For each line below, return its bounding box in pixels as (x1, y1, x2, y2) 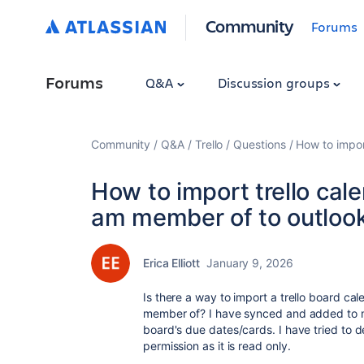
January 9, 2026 (206, 256, 293, 270)
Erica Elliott (143, 256, 200, 270)
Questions (233, 137, 286, 151)
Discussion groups (217, 74, 333, 91)
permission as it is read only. (143, 339, 291, 353)
